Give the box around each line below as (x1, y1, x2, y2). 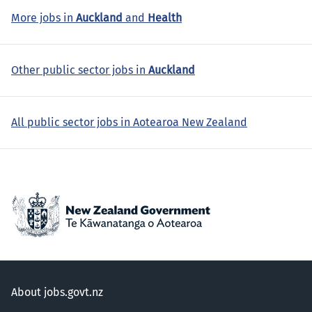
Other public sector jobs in (11, 65, 148, 76)
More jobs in (11, 13, 76, 24)
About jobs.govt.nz (11, 287, 103, 298)
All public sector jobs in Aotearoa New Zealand (11, 117, 247, 128)
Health (148, 13, 182, 24)
